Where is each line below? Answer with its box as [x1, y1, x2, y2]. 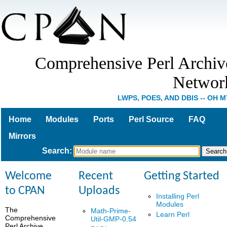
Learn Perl [156, 210, 190, 218]
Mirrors [8, 131, 36, 140]
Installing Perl [156, 192, 200, 201]
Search [42, 146, 70, 156]
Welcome [5, 170, 52, 182]
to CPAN [5, 185, 46, 197]
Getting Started [144, 170, 220, 182]
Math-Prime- [91, 207, 131, 215]
